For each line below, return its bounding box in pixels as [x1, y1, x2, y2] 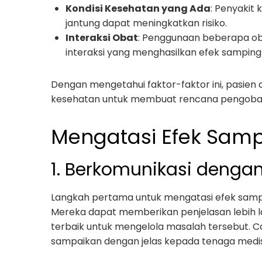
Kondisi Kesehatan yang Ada [65, 2, 211, 15]
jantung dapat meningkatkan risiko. [65, 16, 227, 30]
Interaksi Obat [65, 31, 138, 44]
